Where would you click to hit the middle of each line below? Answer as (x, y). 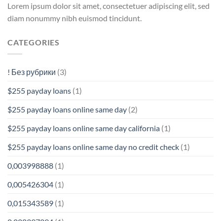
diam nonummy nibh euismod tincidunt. (74, 18)
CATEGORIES (34, 42)
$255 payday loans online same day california (84, 128)
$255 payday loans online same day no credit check (93, 147)
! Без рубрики (32, 72)
